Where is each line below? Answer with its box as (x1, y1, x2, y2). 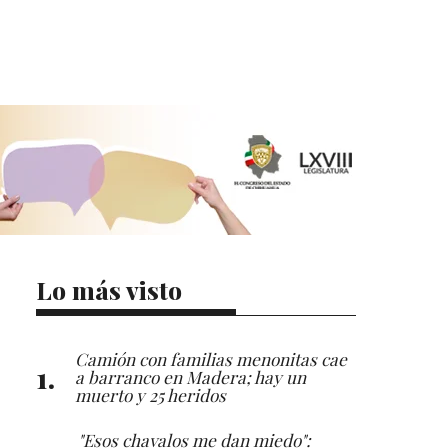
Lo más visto (36, 272, 182, 306)
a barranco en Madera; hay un (75, 364, 306, 388)
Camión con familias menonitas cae (75, 346, 347, 370)
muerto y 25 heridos (75, 382, 226, 406)
